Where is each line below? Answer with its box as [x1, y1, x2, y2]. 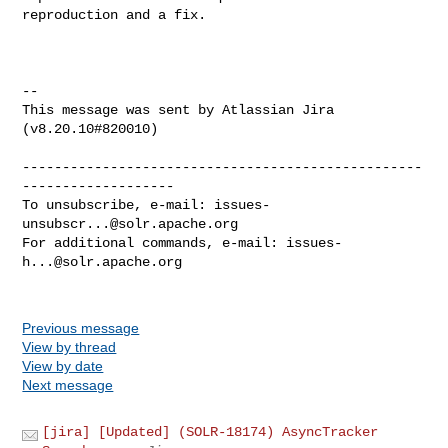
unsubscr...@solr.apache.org [22, 215, 239, 232]
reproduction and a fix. [22, 6, 207, 23]
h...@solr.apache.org [22, 253, 183, 270]
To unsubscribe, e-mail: [22, 196, 215, 213]
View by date [22, 357, 104, 374]
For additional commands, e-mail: [22, 234, 287, 251]
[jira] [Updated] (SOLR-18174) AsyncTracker [42, 423, 379, 440]
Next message [22, 376, 114, 393]
